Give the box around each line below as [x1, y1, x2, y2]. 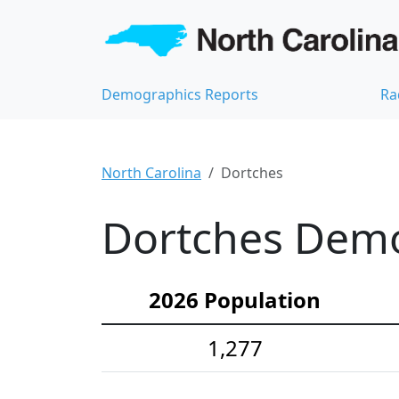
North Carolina [102, 163, 201, 183]
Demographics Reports [102, 85, 258, 105]
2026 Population [149, 285, 321, 315]
